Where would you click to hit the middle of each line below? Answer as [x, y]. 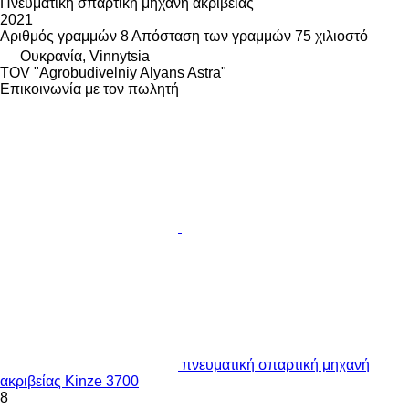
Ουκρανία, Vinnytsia [85, 57]
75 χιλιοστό [331, 37]
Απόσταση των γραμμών [211, 37]
